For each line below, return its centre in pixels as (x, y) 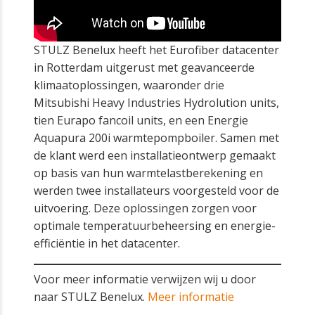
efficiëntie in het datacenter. (107, 243)
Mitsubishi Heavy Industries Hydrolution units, (156, 102)
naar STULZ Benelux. (91, 296)
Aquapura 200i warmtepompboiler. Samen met (156, 137)
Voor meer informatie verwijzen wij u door (145, 279)
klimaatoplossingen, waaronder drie (129, 85)
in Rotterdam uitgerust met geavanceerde (144, 67)
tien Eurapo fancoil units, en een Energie (141, 120)
